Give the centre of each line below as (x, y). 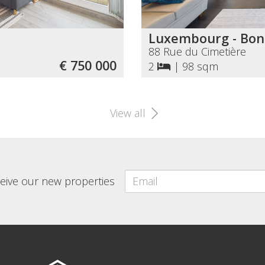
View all (129, 113)
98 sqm (200, 66)
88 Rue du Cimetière (197, 51)
